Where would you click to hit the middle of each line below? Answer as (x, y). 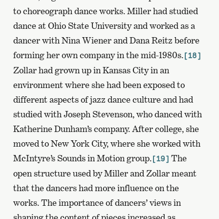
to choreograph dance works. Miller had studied (105, 11)
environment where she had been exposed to (99, 85)
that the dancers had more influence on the (96, 188)
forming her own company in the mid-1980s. (98, 55)
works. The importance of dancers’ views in (97, 202)
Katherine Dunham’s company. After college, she (106, 129)
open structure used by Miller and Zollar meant (105, 173)
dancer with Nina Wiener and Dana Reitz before (106, 40)
